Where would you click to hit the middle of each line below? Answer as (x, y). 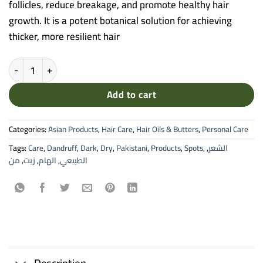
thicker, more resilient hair (64, 37)
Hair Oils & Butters (167, 129)
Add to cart (131, 95)
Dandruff (62, 148)
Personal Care (225, 129)
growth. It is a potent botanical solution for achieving (120, 21)
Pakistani (132, 148)
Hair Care (117, 129)
